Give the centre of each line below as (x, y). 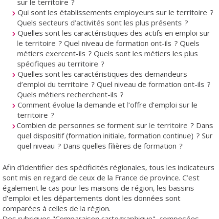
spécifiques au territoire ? (61, 64)
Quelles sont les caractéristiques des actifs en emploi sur (113, 33)
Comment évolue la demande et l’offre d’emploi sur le (107, 105)
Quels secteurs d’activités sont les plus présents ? (103, 23)
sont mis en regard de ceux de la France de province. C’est (101, 177)
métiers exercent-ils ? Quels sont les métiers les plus (108, 54)
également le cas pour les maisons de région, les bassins (98, 187)
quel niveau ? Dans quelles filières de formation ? (100, 146)
